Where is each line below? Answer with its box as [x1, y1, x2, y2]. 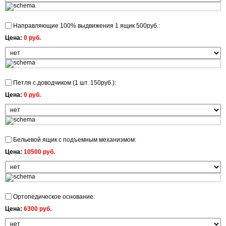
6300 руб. [24, 205, 51, 212]
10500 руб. [24, 148, 55, 155]
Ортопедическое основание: [12, 193, 95, 200]
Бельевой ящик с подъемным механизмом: [12, 136, 136, 143]
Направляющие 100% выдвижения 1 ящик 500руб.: [12, 22, 160, 29]
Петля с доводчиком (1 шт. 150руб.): [12, 79, 116, 86]
